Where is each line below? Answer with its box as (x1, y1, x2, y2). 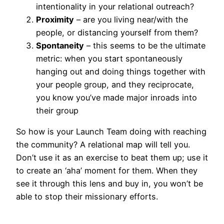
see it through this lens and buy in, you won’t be (16, 178, 203, 189)
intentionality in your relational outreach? (36, 1, 194, 11)
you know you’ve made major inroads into (36, 92, 197, 102)
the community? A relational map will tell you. (16, 139, 190, 150)
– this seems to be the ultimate (84, 40, 205, 50)
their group (36, 105, 78, 115)
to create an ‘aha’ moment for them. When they (16, 165, 197, 176)
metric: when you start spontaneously (36, 53, 182, 63)
